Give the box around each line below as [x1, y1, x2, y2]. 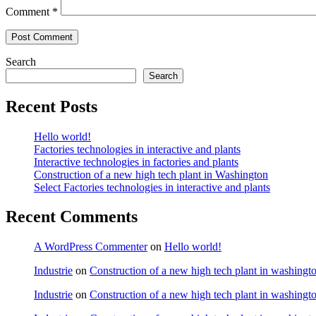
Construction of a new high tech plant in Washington [34, 168, 268, 181]
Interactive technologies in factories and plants [34, 155, 238, 168]
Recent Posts [6, 97, 97, 116]
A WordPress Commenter [34, 241, 147, 253]
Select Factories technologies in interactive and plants [34, 181, 270, 193]
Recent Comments [6, 207, 138, 226]
